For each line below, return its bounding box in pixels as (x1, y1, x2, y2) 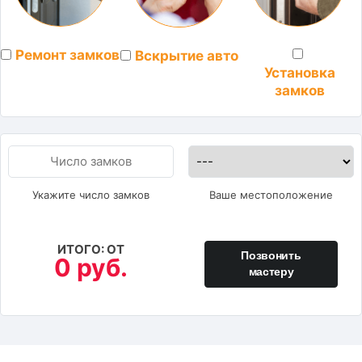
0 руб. (53, 253, 128, 283)
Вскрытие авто (134, 47, 238, 64)
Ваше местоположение (208, 187, 333, 201)
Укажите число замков (32, 187, 149, 201)
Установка (264, 64, 336, 81)
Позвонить (241, 250, 301, 263)
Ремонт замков (15, 47, 120, 64)
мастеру (248, 266, 294, 279)
